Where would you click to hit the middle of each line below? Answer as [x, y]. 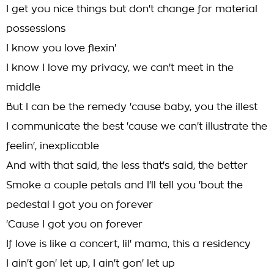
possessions [36, 29]
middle [23, 87]
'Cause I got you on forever [74, 224]
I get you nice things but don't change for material [132, 9]
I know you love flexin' [61, 48]
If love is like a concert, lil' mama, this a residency [128, 244]
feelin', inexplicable [53, 146]
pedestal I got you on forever [80, 205]
